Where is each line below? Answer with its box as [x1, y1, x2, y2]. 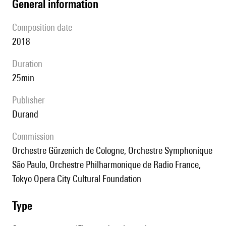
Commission [17, 131, 54, 142]
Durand [18, 108, 38, 120]
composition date [17, 22, 72, 33]
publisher [17, 94, 45, 106]
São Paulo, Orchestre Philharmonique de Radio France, [12, 159, 201, 171]
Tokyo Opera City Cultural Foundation [12, 173, 141, 185]
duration [18, 58, 42, 70]
